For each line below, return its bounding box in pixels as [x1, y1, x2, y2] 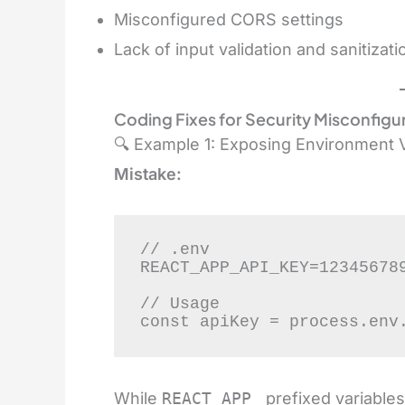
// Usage [139, 295, 220, 314]
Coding [114, 108, 175, 129]
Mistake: [114, 164, 182, 184]
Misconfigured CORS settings [114, 9, 344, 29]
